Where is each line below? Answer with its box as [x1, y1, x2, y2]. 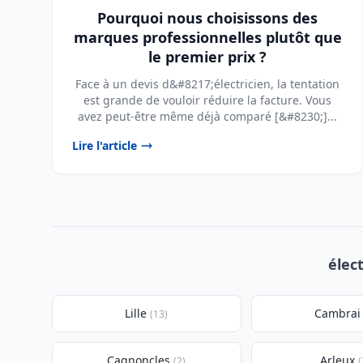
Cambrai [314, 305, 361, 321]
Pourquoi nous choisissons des [97, 8, 318, 28]
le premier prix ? [148, 47, 267, 66]
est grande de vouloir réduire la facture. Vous [83, 92, 331, 108]
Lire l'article [72, 138, 137, 153]
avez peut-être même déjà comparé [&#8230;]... [78, 109, 337, 124]
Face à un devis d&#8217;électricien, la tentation [75, 76, 340, 92]
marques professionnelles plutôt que [73, 28, 342, 47]
